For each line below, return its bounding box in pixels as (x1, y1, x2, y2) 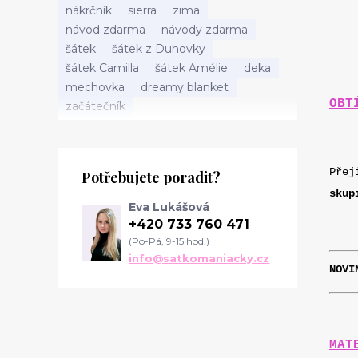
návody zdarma (161, 22, 248, 37)
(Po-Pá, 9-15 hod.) (129, 235, 210, 247)
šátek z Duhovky (112, 42, 205, 56)
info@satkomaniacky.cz (129, 252, 270, 265)
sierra (128, 3, 157, 18)
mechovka (66, 80, 125, 94)
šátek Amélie (155, 61, 228, 75)
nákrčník (66, 3, 112, 18)
